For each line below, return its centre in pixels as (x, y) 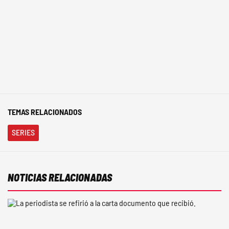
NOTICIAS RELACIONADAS (60, 178)
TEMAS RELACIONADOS (45, 112)
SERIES (23, 132)
